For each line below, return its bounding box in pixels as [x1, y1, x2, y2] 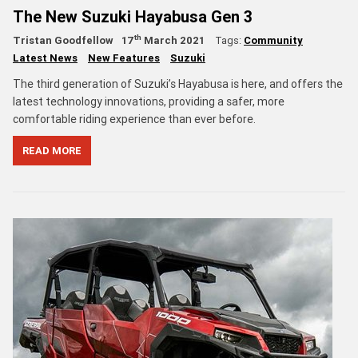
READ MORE [22, 143, 82, 157]
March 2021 [141, 33, 205, 47]
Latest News [13, 50, 78, 65]
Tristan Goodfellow [13, 33, 113, 47]
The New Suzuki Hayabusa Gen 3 [13, 6, 253, 26]
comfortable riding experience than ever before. [13, 111, 256, 126]
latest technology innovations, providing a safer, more [13, 93, 284, 109]
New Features [88, 50, 160, 65]
